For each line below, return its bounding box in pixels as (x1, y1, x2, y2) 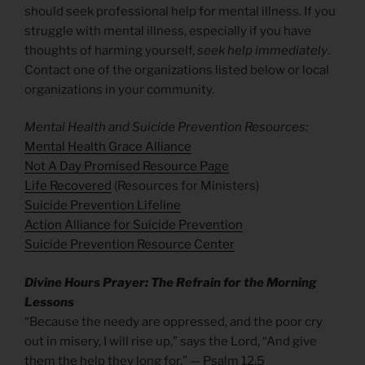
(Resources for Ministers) (112, 178, 259, 194)
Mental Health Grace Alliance (24, 139, 191, 155)
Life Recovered (24, 178, 112, 194)
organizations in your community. (24, 81, 214, 97)
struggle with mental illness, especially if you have (24, 23, 311, 38)
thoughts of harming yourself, (24, 42, 197, 58)
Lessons (24, 294, 74, 310)
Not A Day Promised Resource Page (24, 159, 229, 174)
